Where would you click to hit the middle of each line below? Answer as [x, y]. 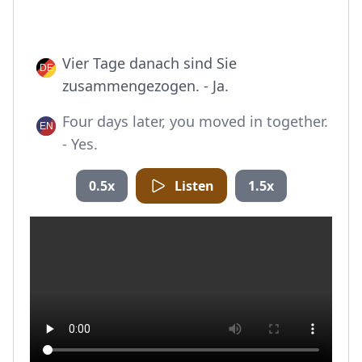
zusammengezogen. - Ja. [145, 86]
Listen [194, 186]
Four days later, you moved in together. [195, 121]
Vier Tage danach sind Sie [149, 63]
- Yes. [80, 144]
